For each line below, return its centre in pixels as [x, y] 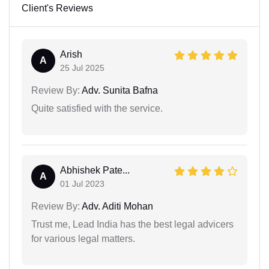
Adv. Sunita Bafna [119, 91]
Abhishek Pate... [95, 171]
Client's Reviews [57, 8]
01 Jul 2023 [82, 184]
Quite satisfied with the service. [97, 109]
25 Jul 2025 [82, 68]
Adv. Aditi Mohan [116, 207]
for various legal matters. [83, 239]
